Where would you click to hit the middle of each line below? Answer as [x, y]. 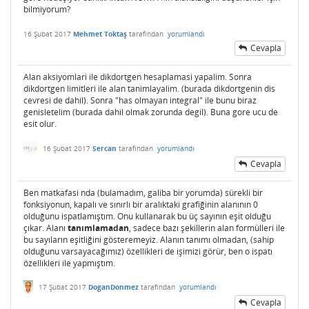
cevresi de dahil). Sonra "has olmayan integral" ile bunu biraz [140, 101]
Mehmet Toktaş [100, 33]
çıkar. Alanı [46, 228]
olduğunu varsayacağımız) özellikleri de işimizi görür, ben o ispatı [148, 251]
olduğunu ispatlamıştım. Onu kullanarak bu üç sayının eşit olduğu [147, 216]
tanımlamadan [98, 228]
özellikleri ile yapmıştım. [69, 263]
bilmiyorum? [48, 10]
